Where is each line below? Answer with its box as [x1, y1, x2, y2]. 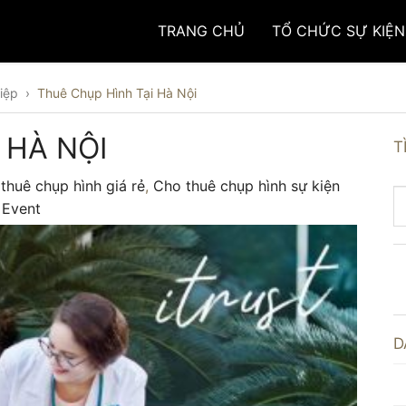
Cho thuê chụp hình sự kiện [153, 177, 340, 195]
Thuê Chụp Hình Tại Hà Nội [37, 85, 197, 101]
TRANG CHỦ [158, 22, 245, 40]
